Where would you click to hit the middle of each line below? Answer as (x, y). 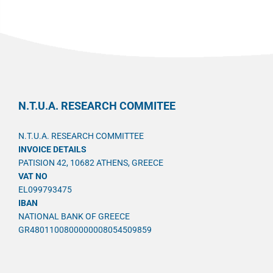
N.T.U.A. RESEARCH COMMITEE (97, 106)
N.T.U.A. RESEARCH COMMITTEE (81, 136)
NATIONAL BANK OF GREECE (74, 217)
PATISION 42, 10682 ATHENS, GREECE (91, 163)
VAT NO (33, 176)
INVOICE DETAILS (52, 150)
